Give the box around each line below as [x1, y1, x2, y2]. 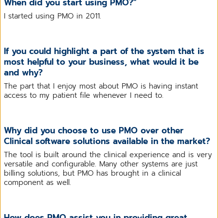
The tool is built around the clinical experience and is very [4, 149, 212, 160]
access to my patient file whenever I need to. [4, 90, 163, 101]
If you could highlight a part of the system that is [4, 44, 204, 57]
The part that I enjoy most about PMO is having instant [4, 80, 198, 91]
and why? [4, 66, 43, 79]
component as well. [4, 177, 71, 188]
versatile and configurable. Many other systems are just [4, 158, 198, 169]
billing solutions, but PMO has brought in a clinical [4, 167, 181, 179]
